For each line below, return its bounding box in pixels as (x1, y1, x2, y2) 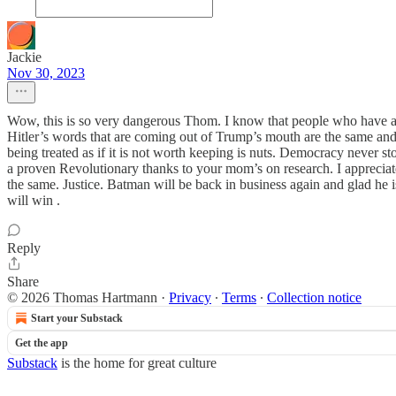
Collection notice (267, 290, 362, 305)
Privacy (169, 290, 211, 305)
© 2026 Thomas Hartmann (7, 290, 157, 305)
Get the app (15, 337, 68, 349)
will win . (7, 193, 60, 208)
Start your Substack (31, 312, 123, 324)
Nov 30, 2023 (7, 65, 85, 80)
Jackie (7, 49, 42, 65)
